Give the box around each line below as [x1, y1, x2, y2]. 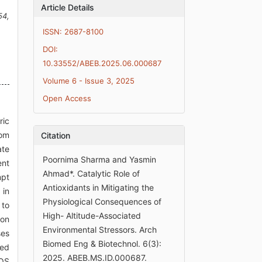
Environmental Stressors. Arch [43, 225, 157, 235]
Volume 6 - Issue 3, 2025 [43, 76, 135, 85]
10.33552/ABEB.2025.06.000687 [43, 58, 162, 68]
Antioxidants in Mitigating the [43, 182, 154, 192]
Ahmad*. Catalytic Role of [43, 168, 140, 178]
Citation [41, 130, 71, 140]
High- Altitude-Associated [43, 211, 142, 220]
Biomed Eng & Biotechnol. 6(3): [43, 239, 162, 249]
